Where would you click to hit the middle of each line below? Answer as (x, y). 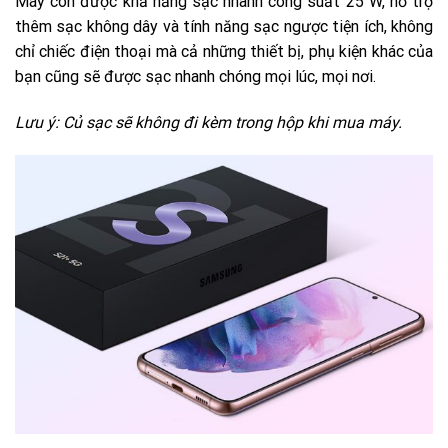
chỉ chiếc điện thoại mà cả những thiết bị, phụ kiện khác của (224, 51)
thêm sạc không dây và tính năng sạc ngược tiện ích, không (224, 26)
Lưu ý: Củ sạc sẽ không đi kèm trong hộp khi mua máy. (208, 122)
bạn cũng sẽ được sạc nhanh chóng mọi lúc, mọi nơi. (195, 76)
